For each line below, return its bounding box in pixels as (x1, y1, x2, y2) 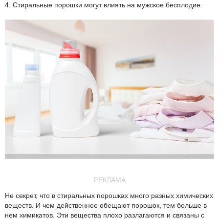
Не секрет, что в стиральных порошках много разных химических (5, 192, 213, 200)
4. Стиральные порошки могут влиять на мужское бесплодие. (5, 1, 202, 9)
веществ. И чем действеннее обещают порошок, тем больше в (5, 201, 207, 210)
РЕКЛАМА (93, 176, 126, 184)
